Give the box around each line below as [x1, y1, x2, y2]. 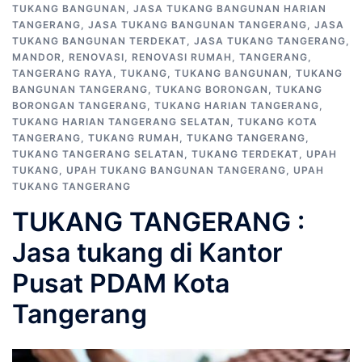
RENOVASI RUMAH [132, 51, 232, 63]
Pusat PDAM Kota [12, 267, 229, 299]
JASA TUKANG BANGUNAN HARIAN [133, 2, 326, 15]
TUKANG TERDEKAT [192, 148, 299, 160]
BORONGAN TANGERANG [12, 99, 147, 112]
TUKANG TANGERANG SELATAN [12, 148, 184, 160]
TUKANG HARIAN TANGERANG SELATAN [12, 116, 230, 128]
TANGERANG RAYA [12, 67, 113, 79]
